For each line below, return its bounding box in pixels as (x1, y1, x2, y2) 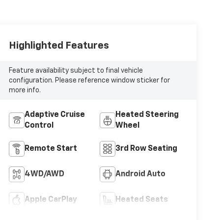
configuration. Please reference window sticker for (8, 77, 170, 84)
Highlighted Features (8, 40, 109, 51)
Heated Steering (115, 111, 179, 119)
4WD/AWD (24, 170, 64, 179)
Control (24, 122, 54, 130)
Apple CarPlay (24, 196, 77, 204)
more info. (8, 86, 41, 94)
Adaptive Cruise (24, 111, 85, 119)
